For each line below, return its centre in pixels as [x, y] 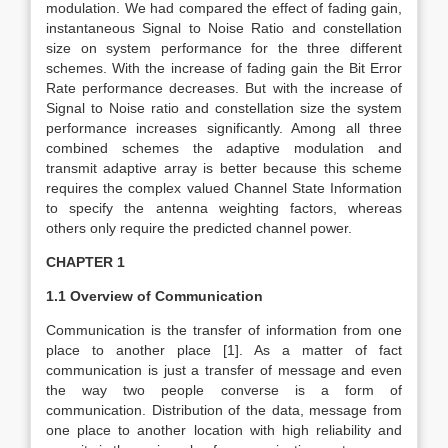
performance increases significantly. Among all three [224, 128]
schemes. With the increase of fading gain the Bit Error [224, 68]
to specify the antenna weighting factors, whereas [224, 208]
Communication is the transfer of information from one [224, 330]
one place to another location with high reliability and [224, 430]
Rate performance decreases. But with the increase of [224, 88]
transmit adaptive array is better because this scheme [224, 168]
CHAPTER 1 [85, 262]
